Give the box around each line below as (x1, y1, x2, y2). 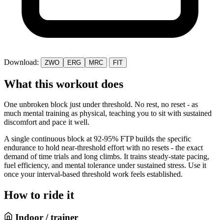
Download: (4, 57, 41, 66)
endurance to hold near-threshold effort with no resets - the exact (4, 143, 203, 152)
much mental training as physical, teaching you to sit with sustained (4, 109, 212, 118)
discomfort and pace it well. (4, 118, 89, 127)
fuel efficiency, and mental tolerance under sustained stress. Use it (4, 161, 206, 170)
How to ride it (4, 189, 74, 202)
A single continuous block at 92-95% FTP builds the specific (4, 135, 191, 143)
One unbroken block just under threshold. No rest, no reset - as (4, 100, 198, 109)
